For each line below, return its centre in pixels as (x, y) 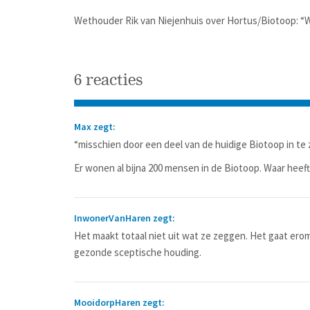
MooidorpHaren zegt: (119, 302)
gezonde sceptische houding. (138, 252)
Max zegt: (95, 127)
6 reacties (109, 80)
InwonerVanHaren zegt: (125, 218)
